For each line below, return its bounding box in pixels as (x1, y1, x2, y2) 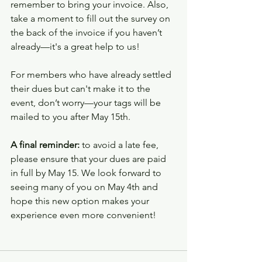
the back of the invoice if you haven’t (11, 27, 164, 38)
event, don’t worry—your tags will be (11, 97, 163, 108)
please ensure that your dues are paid (11, 153, 168, 164)
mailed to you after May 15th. (11, 111, 130, 122)
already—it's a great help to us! (11, 41, 140, 52)
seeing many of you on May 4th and (11, 181, 160, 192)
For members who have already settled (11, 69, 174, 80)
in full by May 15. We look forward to (11, 167, 164, 178)
